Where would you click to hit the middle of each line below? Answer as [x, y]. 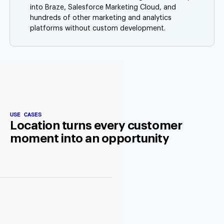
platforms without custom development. [98, 29]
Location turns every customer [96, 126]
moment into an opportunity [90, 139]
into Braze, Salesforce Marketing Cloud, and [103, 8]
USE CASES [26, 115]
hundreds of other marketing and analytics [101, 18]
